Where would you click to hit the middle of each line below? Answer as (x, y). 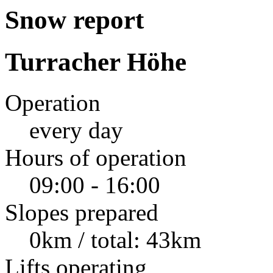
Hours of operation (96, 157)
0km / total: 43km (115, 239)
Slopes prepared (82, 212)
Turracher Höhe (96, 62)
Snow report (74, 20)
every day (76, 130)
